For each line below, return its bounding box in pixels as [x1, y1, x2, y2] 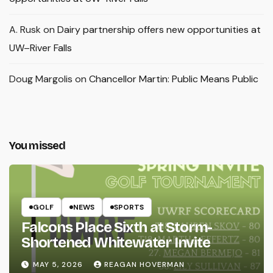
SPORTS [114, 202, 144, 213]
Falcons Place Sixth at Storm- [21, 219, 213, 236]
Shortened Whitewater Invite [21, 234, 210, 252]
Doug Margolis [9, 72, 73, 85]
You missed [9, 138, 65, 152]
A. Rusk [9, 23, 41, 36]
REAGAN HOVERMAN [104, 259, 185, 269]
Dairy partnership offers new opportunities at [57, 23, 261, 36]
